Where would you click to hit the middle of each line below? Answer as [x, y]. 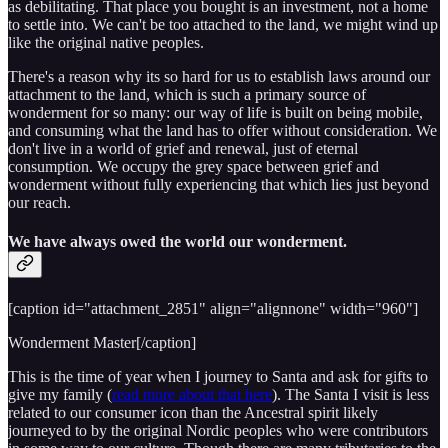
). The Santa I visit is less [350, 394]
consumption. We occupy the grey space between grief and [193, 167]
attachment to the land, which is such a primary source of [187, 95]
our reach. [39, 203]
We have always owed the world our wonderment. [177, 242]
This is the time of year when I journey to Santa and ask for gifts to [218, 376]
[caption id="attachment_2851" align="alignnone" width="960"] [213, 308]
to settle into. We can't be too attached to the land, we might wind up [223, 25]
